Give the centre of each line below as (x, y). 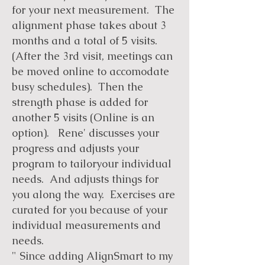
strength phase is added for (80, 102)
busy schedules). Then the (77, 87)
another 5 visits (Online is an (83, 117)
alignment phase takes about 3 (89, 25)
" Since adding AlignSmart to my (92, 256)
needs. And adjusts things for (85, 179)
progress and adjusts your (75, 148)
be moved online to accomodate (91, 71)
